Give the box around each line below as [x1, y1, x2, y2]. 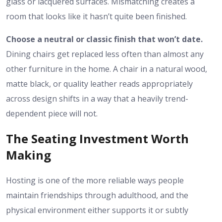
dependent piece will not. [6, 108, 98, 119]
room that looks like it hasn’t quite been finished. [6, 10, 187, 22]
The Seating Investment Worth [6, 130, 189, 147]
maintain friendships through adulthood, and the [6, 190, 188, 201]
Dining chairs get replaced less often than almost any [6, 48, 204, 59]
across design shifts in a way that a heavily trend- [6, 93, 188, 104]
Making [6, 147, 51, 164]
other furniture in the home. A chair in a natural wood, [6, 63, 207, 74]
